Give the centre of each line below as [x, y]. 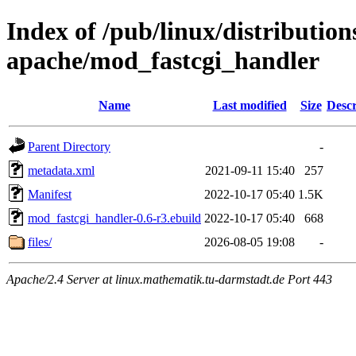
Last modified [250, 105]
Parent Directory [69, 146]
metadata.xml [61, 170]
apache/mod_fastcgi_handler [163, 61]
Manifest [50, 194]
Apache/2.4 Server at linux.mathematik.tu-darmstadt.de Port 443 [169, 279]
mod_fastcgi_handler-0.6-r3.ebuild [114, 218]
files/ [40, 242]
